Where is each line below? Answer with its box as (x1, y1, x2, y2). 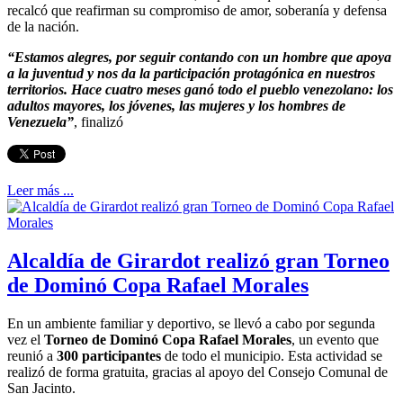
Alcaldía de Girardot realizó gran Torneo (7, 248, 390, 273)
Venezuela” (7, 114, 74, 130)
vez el (7, 331, 44, 347)
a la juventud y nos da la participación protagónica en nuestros (7, 66, 375, 82)
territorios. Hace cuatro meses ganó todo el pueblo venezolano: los (7, 82, 393, 98)
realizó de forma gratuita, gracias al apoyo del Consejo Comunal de (7, 363, 388, 380)
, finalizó (74, 114, 123, 130)
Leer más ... (7, 183, 74, 199)
